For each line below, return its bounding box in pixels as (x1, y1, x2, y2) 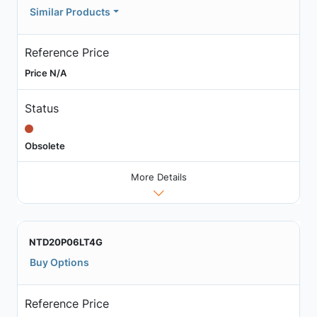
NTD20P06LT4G (29, 236, 103, 248)
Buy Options (30, 256, 89, 269)
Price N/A (24, 67, 67, 79)
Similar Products (30, 5, 110, 18)
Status (24, 100, 59, 115)
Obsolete (24, 139, 65, 151)
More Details (130, 171, 187, 183)
